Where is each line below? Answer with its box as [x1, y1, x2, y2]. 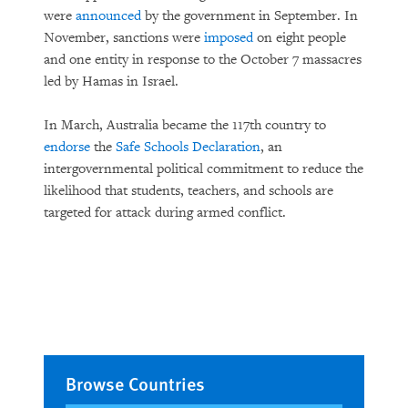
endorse [44, 138, 90, 156]
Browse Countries [66, 371, 205, 396]
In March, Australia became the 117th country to [44, 117, 326, 134]
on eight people [253, 29, 346, 46]
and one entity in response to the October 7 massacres [44, 51, 362, 68]
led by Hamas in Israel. [44, 73, 178, 90]
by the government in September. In [141, 7, 358, 25]
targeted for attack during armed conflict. [44, 204, 286, 221]
